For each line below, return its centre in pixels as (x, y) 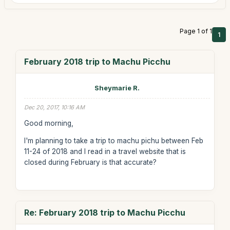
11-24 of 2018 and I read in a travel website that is (105, 151)
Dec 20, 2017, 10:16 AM (54, 107)
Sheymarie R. (117, 88)
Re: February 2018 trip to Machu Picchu (104, 213)
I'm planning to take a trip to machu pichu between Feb (113, 141)
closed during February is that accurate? (90, 162)
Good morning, (49, 123)
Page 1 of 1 (196, 31)
